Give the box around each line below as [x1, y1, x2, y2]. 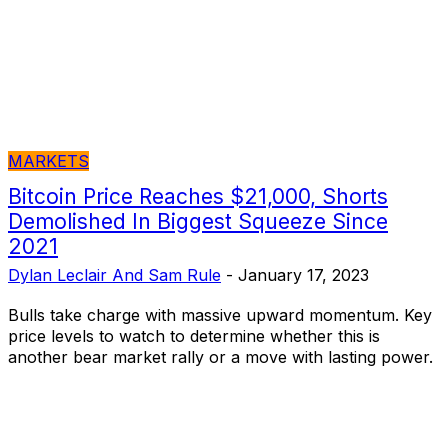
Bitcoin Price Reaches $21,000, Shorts [8, 183, 388, 209]
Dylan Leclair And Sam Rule [8, 264, 221, 285]
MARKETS [8, 150, 89, 171]
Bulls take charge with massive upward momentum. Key [8, 304, 432, 325]
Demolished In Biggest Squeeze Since [8, 208, 388, 234]
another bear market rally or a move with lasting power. [8, 346, 433, 367]
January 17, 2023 [238, 264, 369, 285]
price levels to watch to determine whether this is [8, 325, 380, 346]
